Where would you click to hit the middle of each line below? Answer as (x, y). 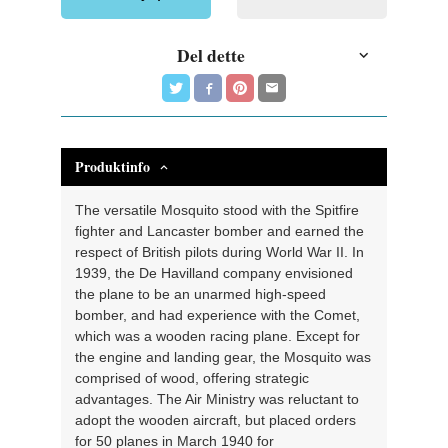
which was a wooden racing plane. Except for (218, 335)
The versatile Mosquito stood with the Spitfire (217, 209)
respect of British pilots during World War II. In (220, 251)
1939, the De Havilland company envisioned (214, 272)
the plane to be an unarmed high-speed (201, 293)
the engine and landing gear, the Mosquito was (223, 356)
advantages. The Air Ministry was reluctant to (217, 398)
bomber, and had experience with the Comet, (218, 314)
